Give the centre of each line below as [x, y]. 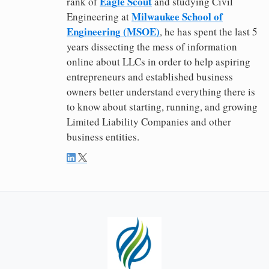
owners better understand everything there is [161, 92]
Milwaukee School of [177, 17]
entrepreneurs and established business [150, 77]
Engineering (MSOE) [113, 32]
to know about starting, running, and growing [162, 107]
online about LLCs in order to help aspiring [159, 62]
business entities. [103, 137]
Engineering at [99, 17]
